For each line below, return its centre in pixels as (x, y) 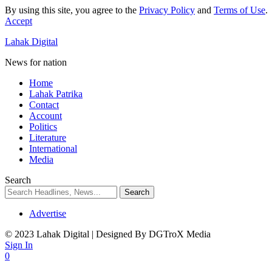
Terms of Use (240, 10)
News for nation (36, 62)
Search (18, 180)
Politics (43, 127)
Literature (48, 138)
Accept (19, 21)
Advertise (48, 213)
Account (46, 116)
